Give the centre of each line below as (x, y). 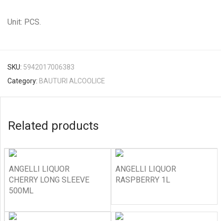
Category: (23, 81)
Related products (53, 126)
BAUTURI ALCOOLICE (72, 81)
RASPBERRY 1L (143, 180)
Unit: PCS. (24, 22)
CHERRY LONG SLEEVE (49, 180)
